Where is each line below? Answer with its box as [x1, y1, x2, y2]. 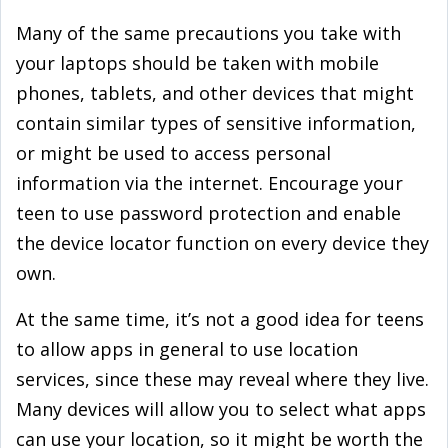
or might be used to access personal [16, 141, 331, 165]
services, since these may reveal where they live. [16, 367, 429, 391]
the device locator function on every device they [16, 231, 429, 255]
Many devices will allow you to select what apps [16, 397, 426, 421]
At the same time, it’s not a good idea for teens [16, 307, 424, 331]
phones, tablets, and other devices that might [16, 81, 414, 105]
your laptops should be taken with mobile [16, 51, 379, 75]
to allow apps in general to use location [16, 337, 358, 361]
